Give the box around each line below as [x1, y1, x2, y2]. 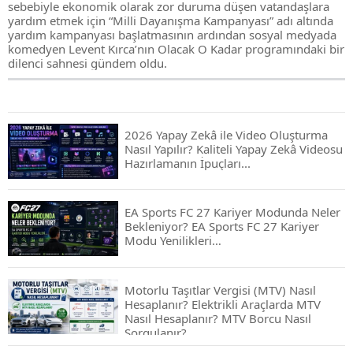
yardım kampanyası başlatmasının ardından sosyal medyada [8, 27, 336, 43]
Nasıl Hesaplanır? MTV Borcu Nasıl [124, 310, 311, 326]
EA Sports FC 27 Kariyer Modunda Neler [124, 204, 340, 220]
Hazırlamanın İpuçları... [124, 155, 251, 171]
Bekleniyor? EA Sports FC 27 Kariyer [124, 218, 319, 234]
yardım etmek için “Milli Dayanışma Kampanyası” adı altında [8, 13, 333, 28]
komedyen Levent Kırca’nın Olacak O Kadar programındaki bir [8, 41, 344, 57]
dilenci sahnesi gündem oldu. [8, 55, 167, 71]
